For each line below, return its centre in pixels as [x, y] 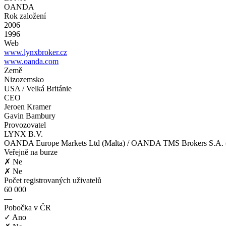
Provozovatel [25, 125]
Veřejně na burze [31, 152]
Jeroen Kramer [27, 106]
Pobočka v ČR [27, 207]
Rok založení [25, 16]
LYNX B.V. [23, 134]
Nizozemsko [24, 79]
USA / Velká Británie [38, 88]
